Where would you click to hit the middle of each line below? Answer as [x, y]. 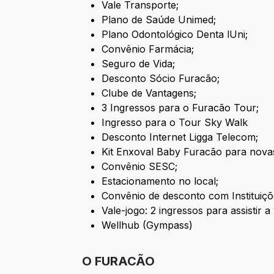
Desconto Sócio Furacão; [161, 79]
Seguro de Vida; [139, 64]
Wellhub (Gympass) [147, 225]
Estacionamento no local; [160, 181]
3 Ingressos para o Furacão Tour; [180, 108]
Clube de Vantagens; [149, 93]
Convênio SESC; [140, 167]
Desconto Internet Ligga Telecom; [180, 137]
